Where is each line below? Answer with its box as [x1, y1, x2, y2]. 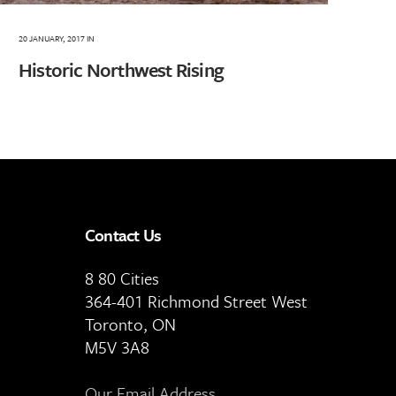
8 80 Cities [85, 265, 159, 290]
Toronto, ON [85, 311, 176, 336]
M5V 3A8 [85, 334, 149, 359]
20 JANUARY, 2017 [19, 32, 85, 45]
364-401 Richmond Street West [85, 288, 308, 313]
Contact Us [85, 222, 161, 247]
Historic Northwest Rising [19, 56, 224, 84]
